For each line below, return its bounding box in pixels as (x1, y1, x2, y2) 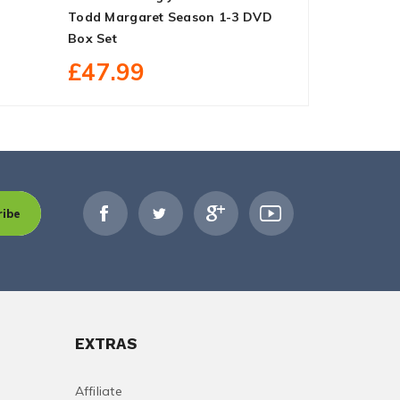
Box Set (68, 30, 117, 46)
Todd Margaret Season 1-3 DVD (68, 9, 272, 25)
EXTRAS (74, 335, 137, 353)
